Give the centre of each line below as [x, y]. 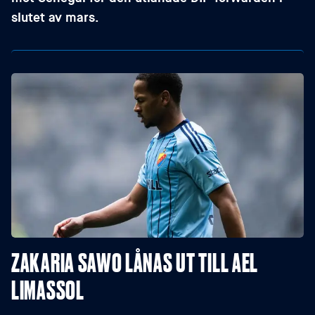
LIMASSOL [48, 289]
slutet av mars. [55, 18]
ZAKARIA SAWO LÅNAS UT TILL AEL [135, 262]
